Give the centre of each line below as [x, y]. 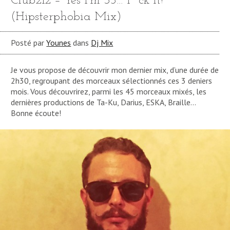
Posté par [29, 42]
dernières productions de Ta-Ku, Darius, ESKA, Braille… [103, 102]
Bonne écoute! [36, 113]
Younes [59, 42]
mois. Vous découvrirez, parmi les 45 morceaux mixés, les [109, 91]
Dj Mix [102, 42]
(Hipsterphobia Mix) [66, 17]
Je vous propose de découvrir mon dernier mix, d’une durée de [115, 70]
